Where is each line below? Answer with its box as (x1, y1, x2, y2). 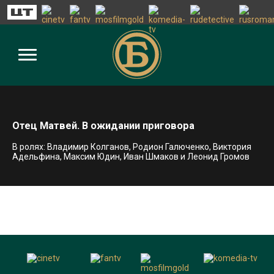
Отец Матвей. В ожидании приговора (12, 120, 194, 132)
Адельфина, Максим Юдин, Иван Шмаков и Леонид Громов (12, 151, 250, 161)
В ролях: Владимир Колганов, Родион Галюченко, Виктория (12, 141, 251, 152)
